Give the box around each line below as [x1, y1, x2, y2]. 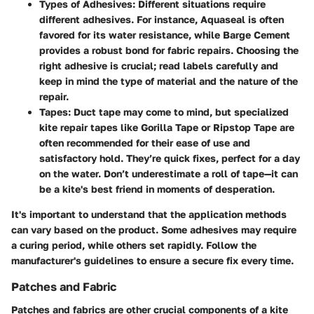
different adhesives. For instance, [39, 13, 200, 26]
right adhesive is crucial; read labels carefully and [39, 60, 278, 72]
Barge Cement [223, 29, 290, 41]
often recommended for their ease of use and [39, 137, 250, 149]
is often [245, 13, 284, 26]
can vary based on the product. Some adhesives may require [11, 224, 296, 236]
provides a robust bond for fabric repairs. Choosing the [39, 44, 299, 57]
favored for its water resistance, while [39, 29, 223, 41]
